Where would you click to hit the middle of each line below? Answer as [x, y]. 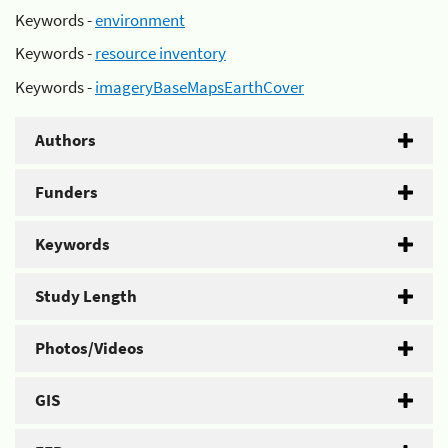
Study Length [86, 295]
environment [140, 19]
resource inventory [160, 53]
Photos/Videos [89, 347]
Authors [65, 139]
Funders [66, 191]
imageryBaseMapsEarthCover [199, 86]
